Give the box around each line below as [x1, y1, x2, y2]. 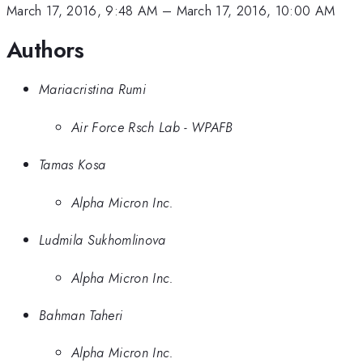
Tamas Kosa [39, 155, 106, 175]
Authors [6, 32, 84, 66]
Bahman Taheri [39, 305, 123, 325]
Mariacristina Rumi [39, 79, 146, 100]
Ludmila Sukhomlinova [39, 230, 166, 250]
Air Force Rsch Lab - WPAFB [71, 117, 233, 137]
